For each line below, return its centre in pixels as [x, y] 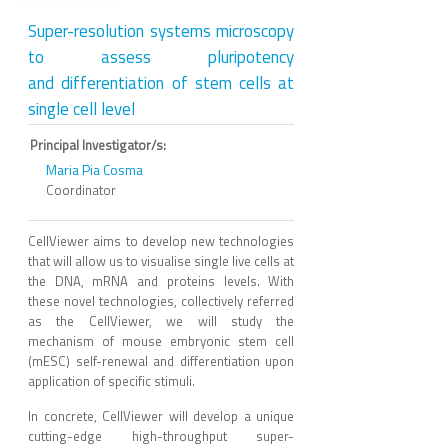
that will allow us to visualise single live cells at [161, 260]
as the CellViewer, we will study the [161, 320]
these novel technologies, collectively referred [161, 300]
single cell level [81, 108]
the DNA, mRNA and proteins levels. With [161, 280]
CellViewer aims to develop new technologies [161, 240]
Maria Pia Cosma [94, 169]
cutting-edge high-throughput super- [161, 435]
